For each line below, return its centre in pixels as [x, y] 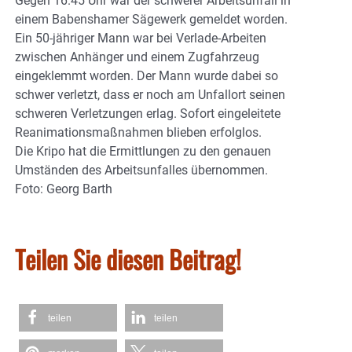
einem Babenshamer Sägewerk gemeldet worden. [151, 19]
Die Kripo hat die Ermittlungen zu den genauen [143, 151]
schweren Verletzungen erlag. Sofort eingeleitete [148, 113]
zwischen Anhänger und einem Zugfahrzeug [137, 57]
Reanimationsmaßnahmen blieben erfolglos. [138, 132]
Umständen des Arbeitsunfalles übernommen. [141, 170]
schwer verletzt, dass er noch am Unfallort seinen [150, 94]
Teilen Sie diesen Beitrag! [128, 258]
